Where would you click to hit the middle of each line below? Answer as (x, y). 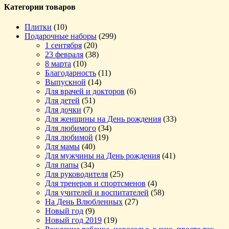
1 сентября (63, 45)
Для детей (62, 101)
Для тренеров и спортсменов (95, 184)
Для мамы (62, 147)
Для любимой (69, 138)
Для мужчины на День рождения (102, 156)
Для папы (62, 165)
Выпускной (65, 82)
